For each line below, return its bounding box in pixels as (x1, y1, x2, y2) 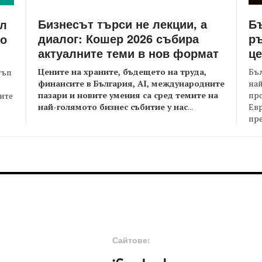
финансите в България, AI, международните (38, 78, 225, 89)
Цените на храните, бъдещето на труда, (38, 66, 206, 78)
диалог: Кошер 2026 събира (38, 30, 199, 47)
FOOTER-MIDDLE (37, 213, 137, 230)
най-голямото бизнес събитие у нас (38, 101, 188, 113)
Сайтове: (112, 234, 150, 246)
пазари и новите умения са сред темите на (38, 89, 218, 101)
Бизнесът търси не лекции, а (38, 15, 207, 33)
